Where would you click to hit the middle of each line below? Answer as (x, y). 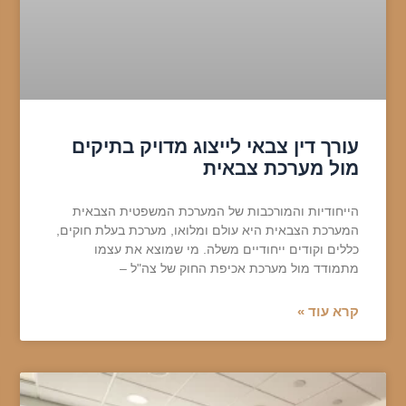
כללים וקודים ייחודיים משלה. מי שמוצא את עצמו (227, 249)
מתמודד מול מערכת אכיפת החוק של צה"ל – (240, 268)
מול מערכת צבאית (281, 168)
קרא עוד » (329, 311)
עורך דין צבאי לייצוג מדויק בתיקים (216, 146)
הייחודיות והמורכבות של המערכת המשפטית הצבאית (216, 211)
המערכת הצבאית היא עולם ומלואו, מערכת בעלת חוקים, (208, 230)
